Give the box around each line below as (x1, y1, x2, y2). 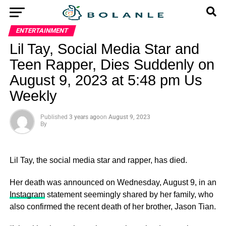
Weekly (9, 88, 57, 104)
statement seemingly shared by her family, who (44, 190, 213, 199)
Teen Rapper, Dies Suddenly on (9, 56, 214, 73)
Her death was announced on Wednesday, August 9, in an (9, 178, 216, 187)
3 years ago (69, 114, 100, 121)
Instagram (9, 190, 45, 199)
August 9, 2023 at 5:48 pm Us (9, 72, 202, 88)
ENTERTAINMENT (15, 27, 69, 34)
